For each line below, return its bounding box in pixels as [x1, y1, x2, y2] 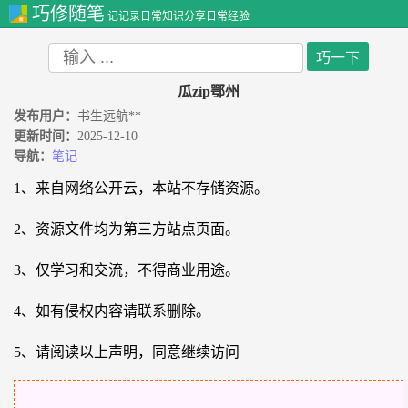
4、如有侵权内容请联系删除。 [14, 303, 210, 319]
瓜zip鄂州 [178, 84, 240, 99]
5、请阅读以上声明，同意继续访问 [14, 344, 240, 360]
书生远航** [77, 109, 141, 123]
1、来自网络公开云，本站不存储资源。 [14, 180, 269, 196]
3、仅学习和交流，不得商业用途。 [14, 262, 240, 278]
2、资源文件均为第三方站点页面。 [14, 221, 240, 237]
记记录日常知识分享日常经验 [105, 10, 250, 23]
